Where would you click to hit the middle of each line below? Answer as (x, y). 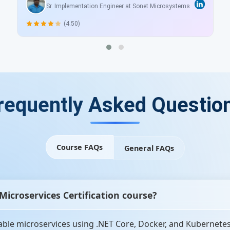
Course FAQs (79, 147)
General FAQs (149, 148)
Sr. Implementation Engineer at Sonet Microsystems (118, 6)
